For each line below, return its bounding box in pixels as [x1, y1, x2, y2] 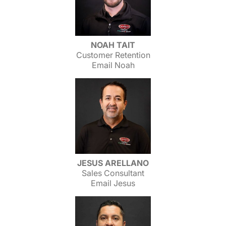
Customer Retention [76, 50, 150, 60]
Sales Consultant [82, 168, 144, 178]
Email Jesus [91, 178, 135, 188]
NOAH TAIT [91, 40, 135, 50]
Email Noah [91, 60, 135, 70]
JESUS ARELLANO [77, 158, 149, 168]
